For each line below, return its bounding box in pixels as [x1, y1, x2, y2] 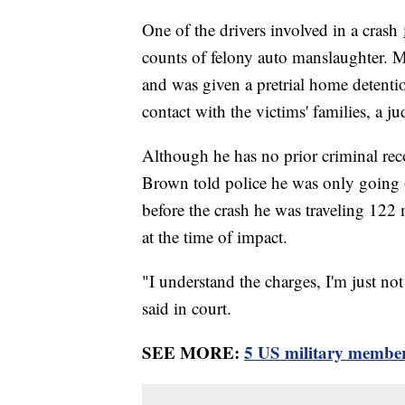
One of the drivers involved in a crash [142, 18, 403, 42]
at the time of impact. [142, 225, 287, 249]
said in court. [142, 297, 231, 320]
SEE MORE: [142, 340, 244, 365]
